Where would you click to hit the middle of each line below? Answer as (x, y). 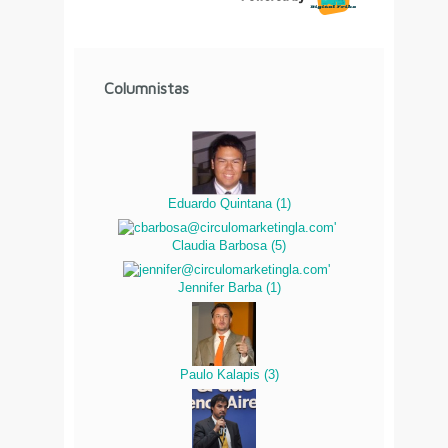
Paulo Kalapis (221, 374)
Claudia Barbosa (221, 245)
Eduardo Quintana (221, 203)
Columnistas (146, 88)
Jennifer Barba (221, 287)
